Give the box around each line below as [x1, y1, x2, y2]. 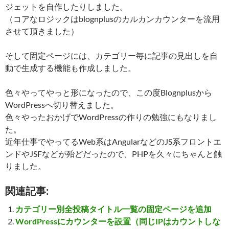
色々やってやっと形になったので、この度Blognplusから [5, 87, 212, 97]
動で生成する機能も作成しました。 [5, 63, 136, 73]
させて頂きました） [5, 26, 79, 36]
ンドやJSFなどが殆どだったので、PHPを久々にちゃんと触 [5, 149, 222, 158]
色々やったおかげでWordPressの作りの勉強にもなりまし [5, 112, 217, 122]
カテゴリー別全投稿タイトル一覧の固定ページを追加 [15, 204, 212, 214]
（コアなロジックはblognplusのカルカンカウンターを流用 [5, 14, 220, 24]
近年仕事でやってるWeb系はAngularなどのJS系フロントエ [5, 136, 221, 146]
